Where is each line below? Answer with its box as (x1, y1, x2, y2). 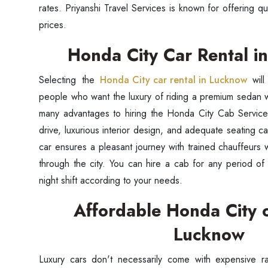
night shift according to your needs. (39, 173, 182, 187)
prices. (39, 18, 66, 32)
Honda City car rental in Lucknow (100, 73, 247, 87)
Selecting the (39, 73, 100, 87)
